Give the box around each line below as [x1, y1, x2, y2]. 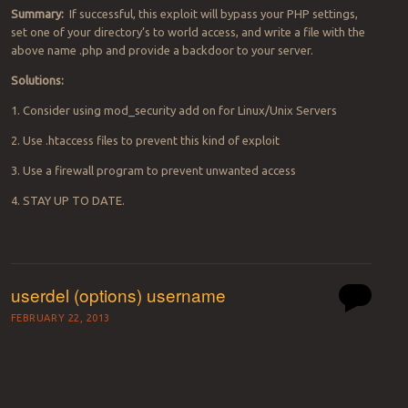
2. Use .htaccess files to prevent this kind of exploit [10, 133, 280, 147]
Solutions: [10, 73, 64, 87]
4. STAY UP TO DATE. [10, 193, 125, 207]
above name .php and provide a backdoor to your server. [10, 43, 313, 56]
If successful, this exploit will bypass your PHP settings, [63, 6, 358, 20]
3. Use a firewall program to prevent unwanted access [10, 163, 296, 177]
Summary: [10, 6, 64, 20]
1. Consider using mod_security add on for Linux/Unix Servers [10, 103, 337, 117]
